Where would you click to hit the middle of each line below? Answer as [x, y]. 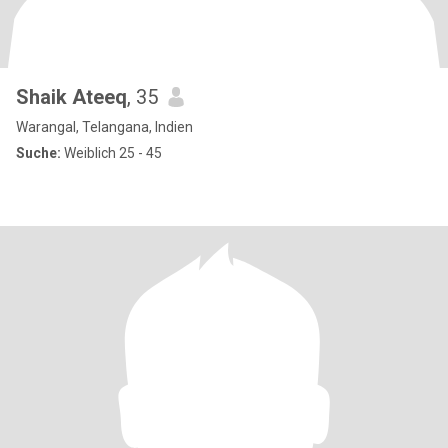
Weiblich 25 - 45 [111, 153]
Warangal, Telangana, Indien [104, 127]
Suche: [38, 153]
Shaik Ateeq [71, 97]
